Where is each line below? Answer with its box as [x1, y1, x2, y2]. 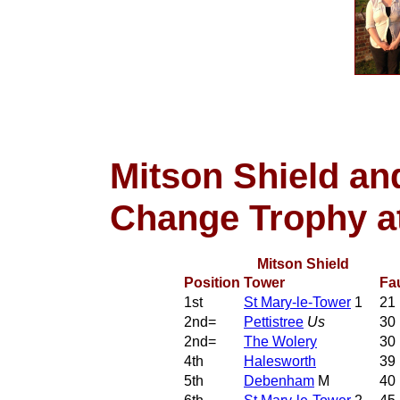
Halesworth [244, 353, 316, 369]
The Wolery [244, 333, 317, 349]
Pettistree [244, 313, 304, 329]
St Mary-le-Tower [244, 294, 351, 310]
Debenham [244, 372, 314, 388]
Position [184, 274, 240, 290]
